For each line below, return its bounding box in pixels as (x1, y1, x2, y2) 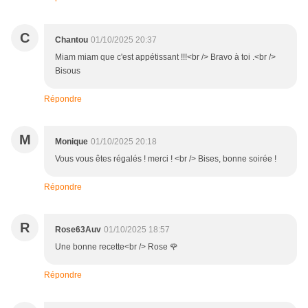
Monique (55, 137, 88, 147)
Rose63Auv (55, 225, 101, 235)
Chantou (55, 35, 88, 45)
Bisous (55, 66, 80, 76)
